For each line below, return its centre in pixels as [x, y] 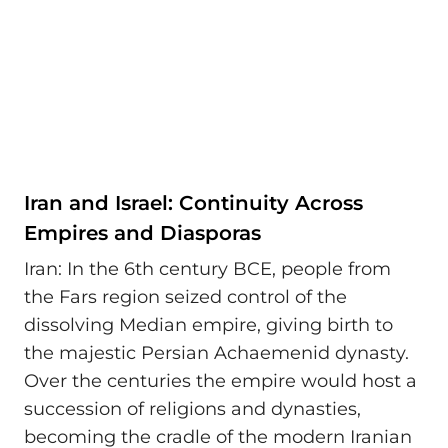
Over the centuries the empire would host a [220, 380]
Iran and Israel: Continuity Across [193, 203]
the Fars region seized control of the [185, 296]
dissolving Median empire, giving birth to [208, 324]
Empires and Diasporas [142, 233]
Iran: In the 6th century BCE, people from [207, 268]
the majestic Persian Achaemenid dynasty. [216, 352]
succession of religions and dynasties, [192, 408]
